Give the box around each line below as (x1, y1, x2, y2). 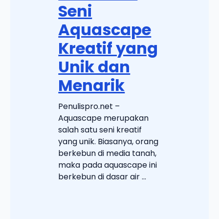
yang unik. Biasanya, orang (58, 136, 159, 148)
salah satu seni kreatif (58, 124, 142, 136)
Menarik (58, 74, 125, 97)
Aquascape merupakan (58, 112, 149, 124)
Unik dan (58, 56, 131, 78)
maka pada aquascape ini (58, 159, 157, 171)
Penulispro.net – (58, 101, 120, 112)
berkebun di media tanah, (58, 148, 157, 159)
